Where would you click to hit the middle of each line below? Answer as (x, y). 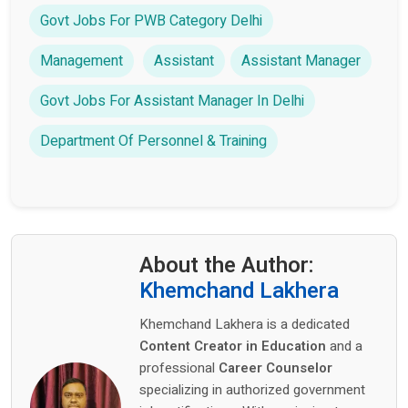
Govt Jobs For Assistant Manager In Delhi (172, 101)
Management (82, 61)
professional (179, 367)
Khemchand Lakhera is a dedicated (245, 324)
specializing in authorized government (252, 389)
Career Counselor (275, 367)
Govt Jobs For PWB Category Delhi (151, 20)
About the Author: (227, 265)
